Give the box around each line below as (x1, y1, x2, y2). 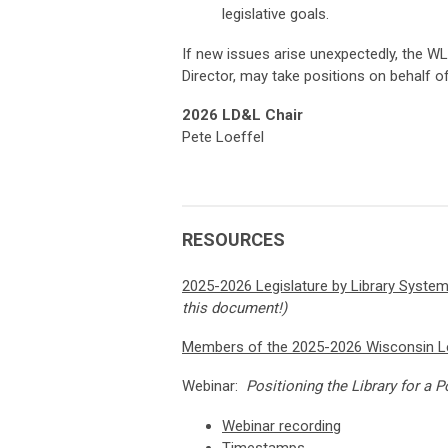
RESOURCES (182, 229, 285, 251)
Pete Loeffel (182, 128, 264, 147)
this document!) (182, 299, 291, 318)
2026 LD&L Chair (182, 106, 303, 125)
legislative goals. (222, 5, 329, 24)
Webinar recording (222, 417, 341, 436)
